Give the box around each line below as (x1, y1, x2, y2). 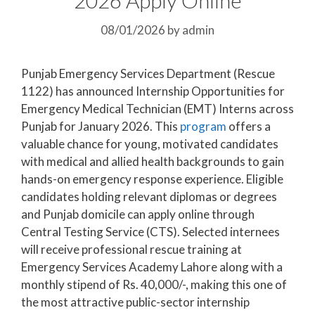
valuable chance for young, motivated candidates (21, 136, 278, 151)
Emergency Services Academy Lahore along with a (21, 259, 283, 274)
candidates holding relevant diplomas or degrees (21, 188, 277, 204)
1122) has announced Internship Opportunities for (21, 83, 285, 98)
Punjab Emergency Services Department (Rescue (21, 65, 275, 81)
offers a (229, 118, 271, 134)
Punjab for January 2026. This (21, 118, 180, 134)
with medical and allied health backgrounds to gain (21, 153, 284, 169)
